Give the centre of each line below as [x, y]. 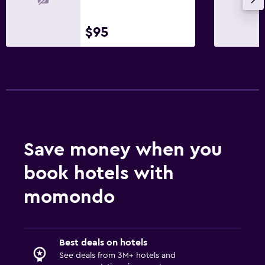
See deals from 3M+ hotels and [117, 255]
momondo [69, 197]
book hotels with [99, 173]
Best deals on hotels [103, 242]
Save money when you [123, 149]
